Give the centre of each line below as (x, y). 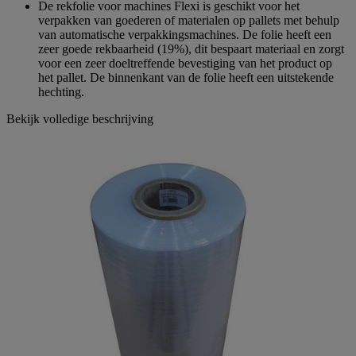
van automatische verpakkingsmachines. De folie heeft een (185, 34)
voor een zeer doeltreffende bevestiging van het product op (185, 63)
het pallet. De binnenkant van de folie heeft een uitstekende (186, 77)
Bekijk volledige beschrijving (80, 118)
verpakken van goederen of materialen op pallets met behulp (189, 20)
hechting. (61, 91)
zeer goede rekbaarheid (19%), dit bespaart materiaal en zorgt (191, 48)
